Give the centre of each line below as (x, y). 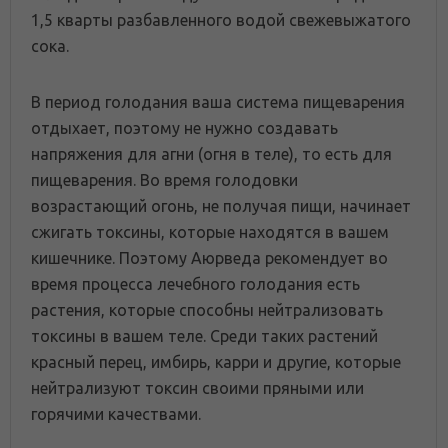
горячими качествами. (116, 413)
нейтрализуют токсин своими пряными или (197, 387)
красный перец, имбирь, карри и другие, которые (216, 361)
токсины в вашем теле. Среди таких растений (204, 335)
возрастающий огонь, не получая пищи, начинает (221, 205)
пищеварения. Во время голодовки (164, 179)
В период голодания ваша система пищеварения (218, 101)
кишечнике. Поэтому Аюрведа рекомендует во (209, 257)
